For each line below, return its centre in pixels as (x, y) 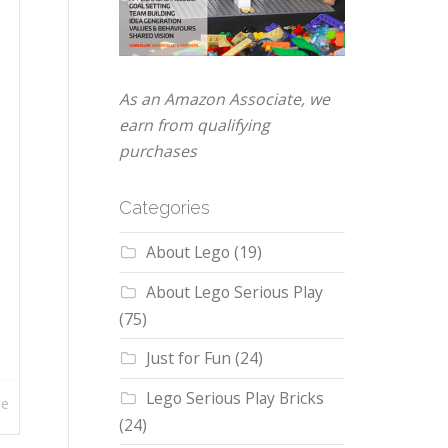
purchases (157, 151)
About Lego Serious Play (234, 292)
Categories (164, 208)
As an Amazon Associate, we (224, 99)
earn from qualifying (194, 125)
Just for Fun (188, 358)
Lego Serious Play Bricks (234, 398)
